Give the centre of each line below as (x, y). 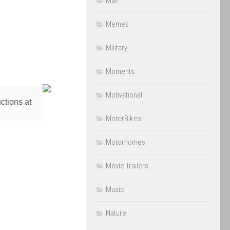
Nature (116, 213)
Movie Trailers (127, 166)
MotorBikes (123, 119)
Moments (120, 71)
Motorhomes (126, 142)
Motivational (124, 95)
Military (117, 48)
